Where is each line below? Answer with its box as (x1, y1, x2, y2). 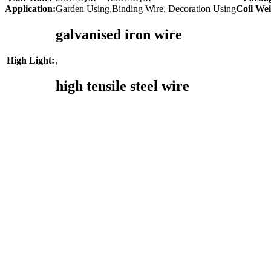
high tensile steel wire (56, 78, 189, 94)
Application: (5, 4, 56, 15)
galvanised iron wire (56, 27, 182, 43)
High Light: (6, 55, 54, 66)
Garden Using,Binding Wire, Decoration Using (56, 4, 236, 15)
